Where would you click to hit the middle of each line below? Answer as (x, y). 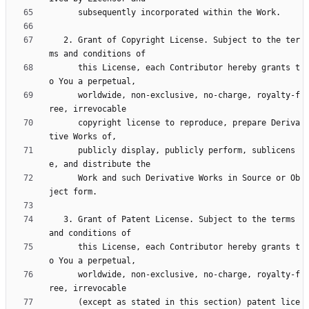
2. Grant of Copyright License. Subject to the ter (56, 40)
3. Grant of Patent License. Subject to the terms (56, 220)
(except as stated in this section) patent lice (63, 302)
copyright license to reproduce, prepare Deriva (63, 123)
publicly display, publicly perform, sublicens (63, 151)
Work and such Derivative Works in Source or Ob (63, 178)
